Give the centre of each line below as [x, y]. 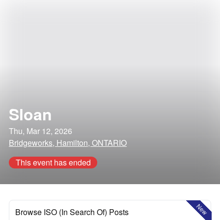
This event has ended [53, 162]
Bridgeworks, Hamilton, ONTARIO [68, 143]
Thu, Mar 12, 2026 [41, 131]
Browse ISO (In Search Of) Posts [72, 212]
